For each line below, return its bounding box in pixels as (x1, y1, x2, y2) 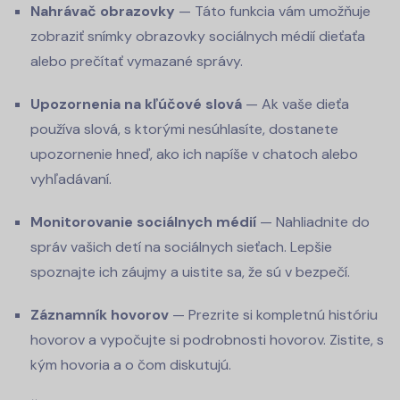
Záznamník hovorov (30, 305, 169, 325)
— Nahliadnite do (256, 212, 370, 232)
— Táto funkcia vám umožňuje (175, 2, 371, 21)
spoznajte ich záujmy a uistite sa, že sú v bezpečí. (30, 262, 350, 282)
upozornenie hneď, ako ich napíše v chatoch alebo (30, 145, 358, 164)
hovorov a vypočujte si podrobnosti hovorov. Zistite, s (30, 330, 384, 350)
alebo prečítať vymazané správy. (30, 52, 243, 71)
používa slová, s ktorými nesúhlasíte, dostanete (30, 120, 338, 139)
